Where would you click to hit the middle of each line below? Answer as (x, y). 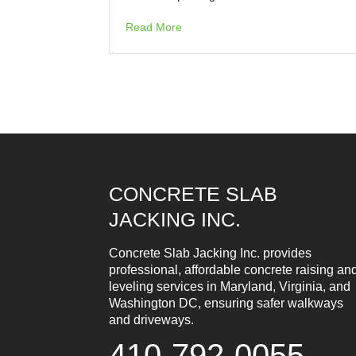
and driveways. (151, 320)
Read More (154, 27)
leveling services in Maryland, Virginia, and (230, 286)
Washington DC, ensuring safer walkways (226, 303)
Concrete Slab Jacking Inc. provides (210, 253)
